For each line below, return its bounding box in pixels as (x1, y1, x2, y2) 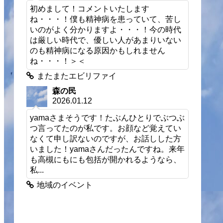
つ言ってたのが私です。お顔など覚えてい (30, 123, 182, 133)
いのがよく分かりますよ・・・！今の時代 (30, 25, 182, 34)
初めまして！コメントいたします (30, 4, 150, 13)
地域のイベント (37, 181, 93, 190)
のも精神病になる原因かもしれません (30, 46, 166, 55)
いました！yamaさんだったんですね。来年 (30, 144, 185, 154)
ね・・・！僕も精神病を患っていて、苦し (30, 14, 182, 24)
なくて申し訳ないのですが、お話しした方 (30, 134, 182, 143)
